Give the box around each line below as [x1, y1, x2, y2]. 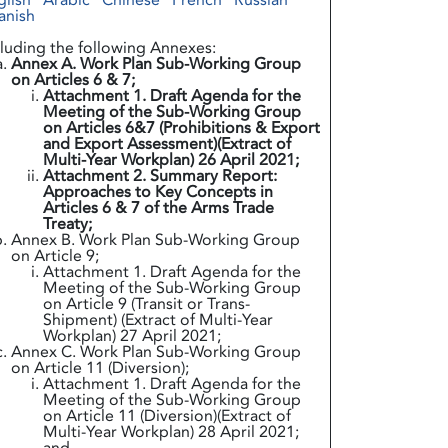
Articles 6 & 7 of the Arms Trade [42, 197, 274, 219]
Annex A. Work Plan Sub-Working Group [10, 53, 301, 75]
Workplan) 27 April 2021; [42, 325, 221, 347]
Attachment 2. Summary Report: [42, 165, 277, 187]
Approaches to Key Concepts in [42, 181, 273, 203]
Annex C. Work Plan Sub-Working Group [10, 341, 301, 363]
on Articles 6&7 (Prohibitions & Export [42, 117, 320, 139]
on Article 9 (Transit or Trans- [42, 293, 250, 315]
